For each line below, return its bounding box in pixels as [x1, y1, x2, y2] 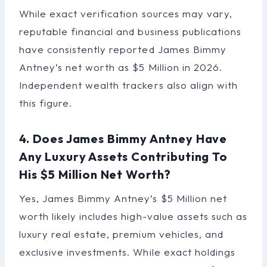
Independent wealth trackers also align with [19, 78, 238, 91]
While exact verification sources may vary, [19, 7, 232, 20]
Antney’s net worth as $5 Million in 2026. [19, 60, 222, 73]
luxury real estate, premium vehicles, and [19, 227, 223, 240]
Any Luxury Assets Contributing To [19, 148, 228, 164]
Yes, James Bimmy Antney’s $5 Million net [19, 191, 227, 204]
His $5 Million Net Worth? [19, 166, 171, 182]
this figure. [19, 96, 73, 109]
